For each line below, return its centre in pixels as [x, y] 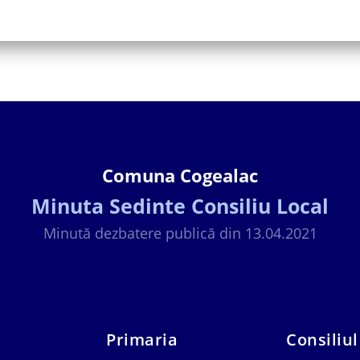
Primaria [142, 340]
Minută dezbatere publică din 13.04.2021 [180, 233]
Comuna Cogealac [180, 175]
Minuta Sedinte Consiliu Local [180, 206]
